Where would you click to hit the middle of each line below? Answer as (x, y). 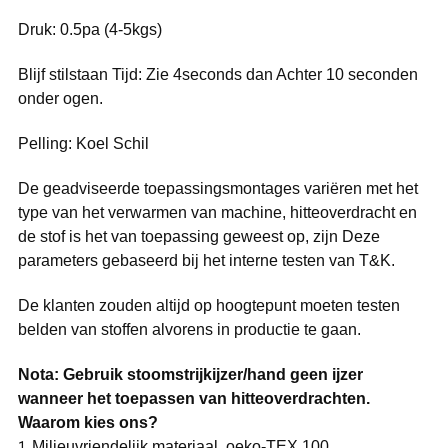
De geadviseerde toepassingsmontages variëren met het (217, 188)
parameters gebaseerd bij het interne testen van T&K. (206, 260)
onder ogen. (60, 98)
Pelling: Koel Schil (83, 143)
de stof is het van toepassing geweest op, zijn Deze (198, 236)
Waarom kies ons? (87, 422)
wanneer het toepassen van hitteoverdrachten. (193, 398)
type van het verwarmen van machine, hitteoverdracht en (217, 212)
